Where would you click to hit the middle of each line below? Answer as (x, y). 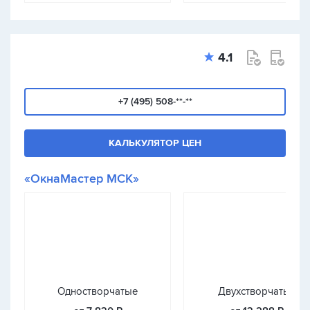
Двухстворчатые (257, 291)
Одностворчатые (98, 291)
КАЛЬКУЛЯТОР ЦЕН (155, 143)
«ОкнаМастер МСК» (82, 179)
